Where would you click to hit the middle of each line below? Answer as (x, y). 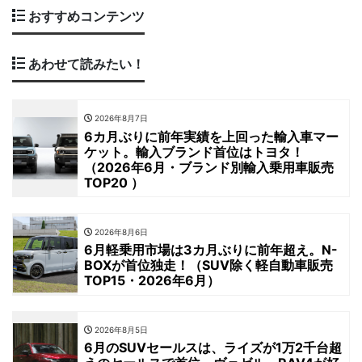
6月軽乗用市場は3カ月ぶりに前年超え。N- (211, 249)
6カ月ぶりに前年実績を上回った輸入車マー (211, 136)
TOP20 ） (114, 182)
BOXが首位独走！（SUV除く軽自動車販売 (208, 265)
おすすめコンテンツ (85, 16)
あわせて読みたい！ (85, 63)
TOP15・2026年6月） (152, 280)
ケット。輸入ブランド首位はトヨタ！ (194, 152)
